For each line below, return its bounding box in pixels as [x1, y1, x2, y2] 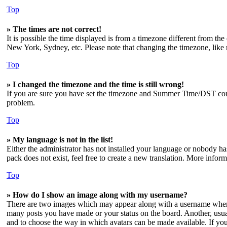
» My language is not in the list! [7, 135, 113, 144]
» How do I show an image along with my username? [7, 191, 187, 199]
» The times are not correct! [7, 25, 101, 33]
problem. [7, 98, 35, 107]
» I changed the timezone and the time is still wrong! [7, 80, 184, 89]
